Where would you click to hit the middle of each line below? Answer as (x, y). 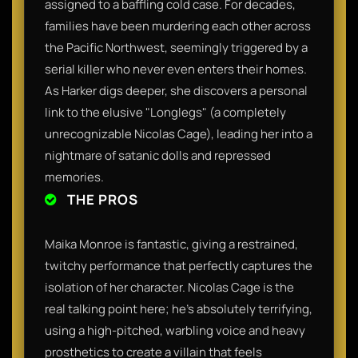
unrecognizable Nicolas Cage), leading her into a (179, 133)
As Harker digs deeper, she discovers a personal (176, 90)
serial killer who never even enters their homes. (176, 69)
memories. (74, 177)
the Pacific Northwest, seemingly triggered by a (176, 47)
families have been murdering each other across (178, 26)
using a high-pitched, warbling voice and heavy (175, 330)
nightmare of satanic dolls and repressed (158, 155)
